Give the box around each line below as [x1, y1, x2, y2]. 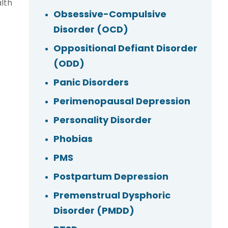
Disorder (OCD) [53, 23, 128, 36]
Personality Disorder [53, 113, 152, 127]
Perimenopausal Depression [53, 95, 190, 108]
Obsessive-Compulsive [53, 8, 166, 21]
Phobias [53, 132, 93, 146]
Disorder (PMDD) [53, 204, 134, 217]
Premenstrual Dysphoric [53, 189, 170, 202]
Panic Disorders [53, 76, 129, 89]
